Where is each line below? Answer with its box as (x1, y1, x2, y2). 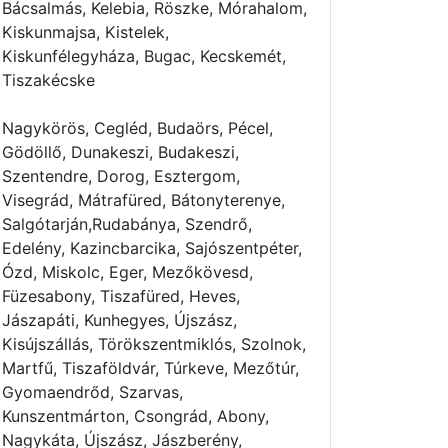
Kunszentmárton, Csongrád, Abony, (2, 406, 269, 426)
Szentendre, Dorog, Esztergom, (2, 166, 240, 186)
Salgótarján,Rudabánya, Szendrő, (2, 214, 252, 234)
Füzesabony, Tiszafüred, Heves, (2, 286, 240, 306)
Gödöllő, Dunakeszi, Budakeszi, (2, 142, 239, 162)
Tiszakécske (2, 70, 95, 90)
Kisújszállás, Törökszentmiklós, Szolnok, (2, 334, 306, 354)
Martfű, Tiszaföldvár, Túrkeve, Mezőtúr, (2, 358, 299, 378)
